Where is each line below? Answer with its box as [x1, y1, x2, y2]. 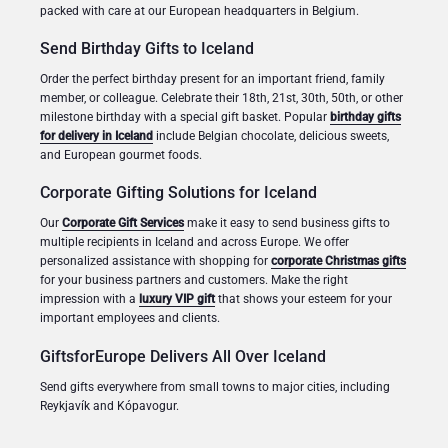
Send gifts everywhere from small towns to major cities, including [40, 379, 390, 394]
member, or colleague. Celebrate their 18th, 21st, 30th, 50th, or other [40, 90, 403, 105]
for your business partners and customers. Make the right [40, 273, 348, 288]
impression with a [40, 292, 139, 307]
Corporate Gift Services [62, 216, 184, 231]
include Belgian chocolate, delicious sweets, [153, 128, 389, 143]
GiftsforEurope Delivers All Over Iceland [40, 346, 326, 366]
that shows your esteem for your [215, 292, 392, 307]
